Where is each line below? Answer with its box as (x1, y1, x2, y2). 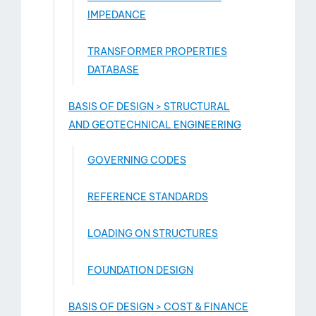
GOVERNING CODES (87, 154, 186, 166)
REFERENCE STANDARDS (87, 190, 208, 203)
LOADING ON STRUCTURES (87, 227, 218, 240)
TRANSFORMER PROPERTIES (87, 45, 227, 58)
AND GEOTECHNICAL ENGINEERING (68, 119, 241, 131)
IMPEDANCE (87, 8, 146, 21)
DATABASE (87, 63, 139, 76)
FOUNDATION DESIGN (87, 264, 193, 276)
